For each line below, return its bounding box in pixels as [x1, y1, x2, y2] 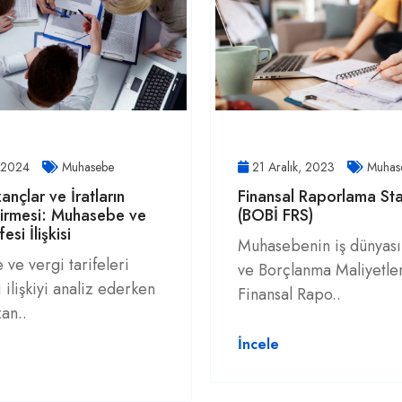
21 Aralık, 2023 [249, 158, 338, 176]
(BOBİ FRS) [238, 204, 313, 227]
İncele [238, 334, 279, 354]
